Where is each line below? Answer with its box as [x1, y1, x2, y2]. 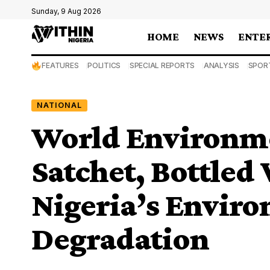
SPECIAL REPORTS [129, 61, 195, 70]
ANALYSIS [203, 61, 239, 70]
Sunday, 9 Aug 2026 [31, 7, 101, 16]
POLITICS [87, 61, 121, 70]
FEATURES [42, 61, 79, 70]
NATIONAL [36, 100, 82, 110]
